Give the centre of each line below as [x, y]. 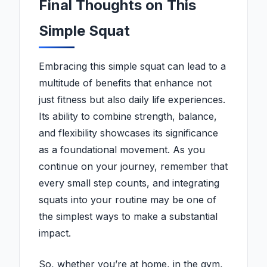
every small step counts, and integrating [129, 183]
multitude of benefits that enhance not [125, 83]
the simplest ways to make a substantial [128, 217]
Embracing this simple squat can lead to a [132, 66]
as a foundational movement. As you [122, 150]
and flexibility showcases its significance [128, 133]
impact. [55, 233]
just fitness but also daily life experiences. [132, 100]
